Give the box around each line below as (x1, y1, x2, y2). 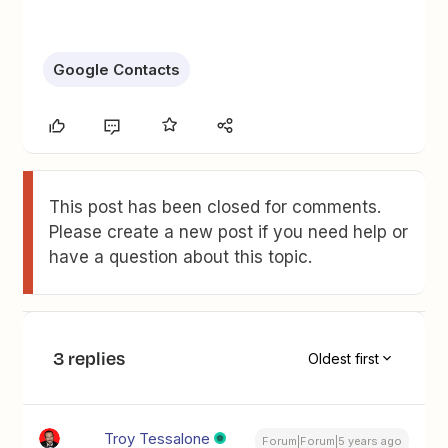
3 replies (53, 345, 126, 371)
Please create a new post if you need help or (49, 222, 409, 242)
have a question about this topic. (49, 247, 313, 267)
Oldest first (307, 349, 379, 367)
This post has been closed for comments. (49, 197, 382, 217)
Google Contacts (53, 60, 181, 79)
